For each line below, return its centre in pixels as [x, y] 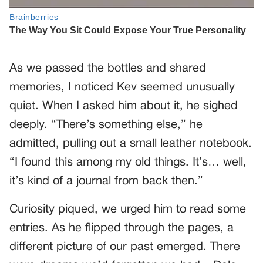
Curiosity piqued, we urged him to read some [128, 209]
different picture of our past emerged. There [125, 247]
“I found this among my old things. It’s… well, [128, 162]
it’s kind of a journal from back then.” [106, 181]
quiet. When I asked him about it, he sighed [124, 106]
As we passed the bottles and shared [108, 68]
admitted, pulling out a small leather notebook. [131, 144]
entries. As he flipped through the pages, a [122, 228]
